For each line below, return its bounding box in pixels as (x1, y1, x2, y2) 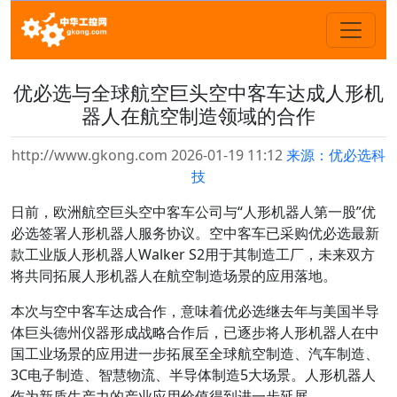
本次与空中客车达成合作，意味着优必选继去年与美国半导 (11, 301, 379, 321)
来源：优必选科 (286, 145, 385, 165)
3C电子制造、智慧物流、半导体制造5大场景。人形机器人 (11, 365, 376, 385)
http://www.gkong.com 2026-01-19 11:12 (12, 145, 286, 165)
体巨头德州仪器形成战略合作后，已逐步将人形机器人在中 (11, 323, 379, 342)
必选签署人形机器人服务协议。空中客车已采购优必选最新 (11, 223, 379, 243)
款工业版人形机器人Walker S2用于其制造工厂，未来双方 (11, 245, 375, 264)
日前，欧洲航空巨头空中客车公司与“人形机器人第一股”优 (11, 202, 376, 222)
